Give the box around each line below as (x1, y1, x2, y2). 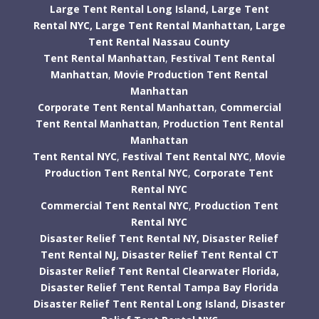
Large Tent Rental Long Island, (49, 2, 209, 16)
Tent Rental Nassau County (88, 35, 231, 49)
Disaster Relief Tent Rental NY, (40, 231, 200, 246)
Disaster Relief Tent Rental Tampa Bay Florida (40, 281, 278, 295)
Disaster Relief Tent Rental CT (121, 248, 278, 262)
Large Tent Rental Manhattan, (95, 19, 253, 33)
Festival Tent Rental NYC (122, 150, 250, 164)
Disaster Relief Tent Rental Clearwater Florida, (39, 264, 280, 278)
